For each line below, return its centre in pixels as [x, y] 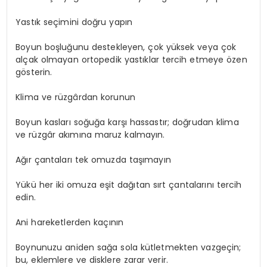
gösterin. [34, 72]
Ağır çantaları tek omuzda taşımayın [93, 160]
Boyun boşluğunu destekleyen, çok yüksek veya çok [126, 47]
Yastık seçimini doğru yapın [74, 22]
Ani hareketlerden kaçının [70, 223]
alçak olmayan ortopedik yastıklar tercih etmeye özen [131, 60]
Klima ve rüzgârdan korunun [75, 97]
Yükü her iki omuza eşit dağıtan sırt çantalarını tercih [129, 185]
